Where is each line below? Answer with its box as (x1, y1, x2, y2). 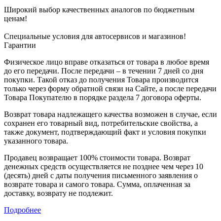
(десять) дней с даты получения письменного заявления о (4, 171, 198, 180)
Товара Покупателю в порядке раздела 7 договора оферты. (4, 93, 201, 102)
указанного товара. (4, 137, 68, 146)
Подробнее (4, 206, 41, 215)
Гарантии (4, 41, 36, 50)
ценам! (4, 14, 27, 23)
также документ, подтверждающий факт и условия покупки (4, 128, 206, 137)
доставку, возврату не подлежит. (4, 189, 113, 198)
